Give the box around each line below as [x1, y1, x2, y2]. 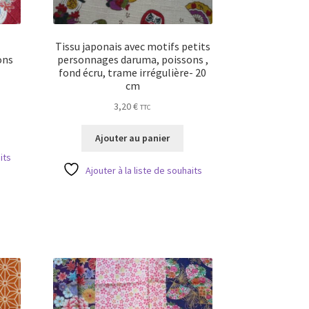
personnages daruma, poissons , [57, 52, 208, 66]
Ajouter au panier [95, 132, 170, 145]
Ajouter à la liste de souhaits [86, 164, 203, 177]
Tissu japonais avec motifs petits [54, 39, 210, 53]
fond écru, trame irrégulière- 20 [59, 66, 207, 79]
